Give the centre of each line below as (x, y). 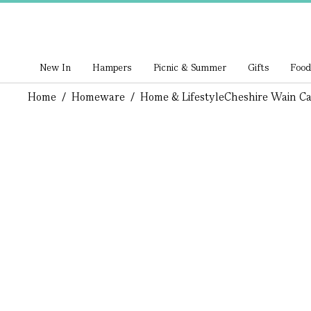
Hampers (112, 67)
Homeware (98, 97)
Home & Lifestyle (182, 97)
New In (56, 67)
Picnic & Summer (190, 67)
